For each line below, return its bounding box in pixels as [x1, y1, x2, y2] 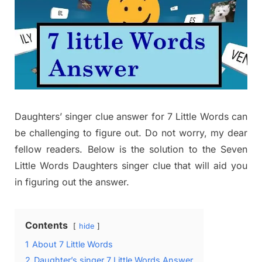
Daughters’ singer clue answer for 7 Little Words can [15, 110, 247, 122]
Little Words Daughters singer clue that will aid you [15, 159, 247, 171]
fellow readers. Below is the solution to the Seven [15, 143, 247, 155]
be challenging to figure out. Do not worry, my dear [15, 126, 247, 139]
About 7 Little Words [32, 239, 113, 249]
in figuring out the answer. [15, 175, 129, 188]
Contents [25, 219, 68, 231]
